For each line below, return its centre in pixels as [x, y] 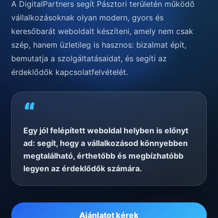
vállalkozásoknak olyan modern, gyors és [87, 18]
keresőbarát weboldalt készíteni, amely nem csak [102, 31]
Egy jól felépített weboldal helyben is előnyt [106, 131]
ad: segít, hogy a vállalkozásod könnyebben [106, 143]
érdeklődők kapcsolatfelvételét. [70, 72]
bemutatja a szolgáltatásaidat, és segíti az [89, 59]
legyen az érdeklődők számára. [83, 169]
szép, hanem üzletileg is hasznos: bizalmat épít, [99, 45]
